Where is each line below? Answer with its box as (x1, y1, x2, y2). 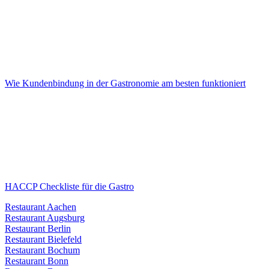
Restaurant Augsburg (5, 213, 85, 223)
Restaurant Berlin (5, 223, 71, 234)
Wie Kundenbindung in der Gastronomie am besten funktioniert (5, 78, 246, 89)
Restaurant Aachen (5, 202, 76, 213)
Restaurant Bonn (5, 256, 68, 267)
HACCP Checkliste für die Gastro (5, 181, 134, 192)
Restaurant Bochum (5, 245, 80, 256)
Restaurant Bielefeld (5, 234, 82, 245)
